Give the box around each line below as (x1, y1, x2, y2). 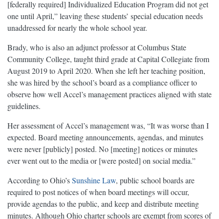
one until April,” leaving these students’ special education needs (7, 11, 203, 22)
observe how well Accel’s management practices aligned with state (7, 89, 212, 100)
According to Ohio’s (7, 175, 72, 186)
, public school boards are (116, 175, 195, 186)
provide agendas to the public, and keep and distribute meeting (7, 198, 199, 209)
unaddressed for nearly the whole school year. (7, 22, 147, 33)
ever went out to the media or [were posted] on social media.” (7, 155, 196, 166)
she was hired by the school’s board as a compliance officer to (7, 77, 197, 88)
